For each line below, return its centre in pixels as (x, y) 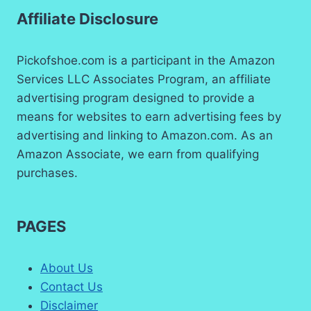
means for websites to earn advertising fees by (149, 116)
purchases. (47, 173)
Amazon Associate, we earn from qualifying (138, 154)
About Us (67, 268)
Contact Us (72, 286)
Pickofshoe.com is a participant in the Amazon (146, 60)
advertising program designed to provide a (136, 98)
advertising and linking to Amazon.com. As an (145, 135)
